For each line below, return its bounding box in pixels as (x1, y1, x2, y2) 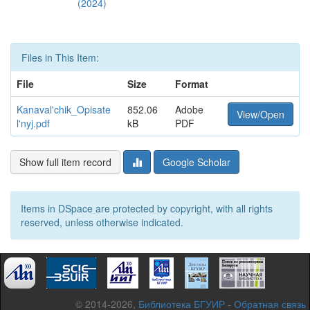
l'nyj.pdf (17, 116, 50, 130)
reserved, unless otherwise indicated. (21, 215, 183, 229)
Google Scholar (163, 155, 230, 169)
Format (175, 77, 208, 91)
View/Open (237, 107, 284, 121)
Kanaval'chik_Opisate (17, 102, 111, 116)
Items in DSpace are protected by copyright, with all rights (21, 201, 273, 215)
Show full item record (19, 155, 111, 169)
